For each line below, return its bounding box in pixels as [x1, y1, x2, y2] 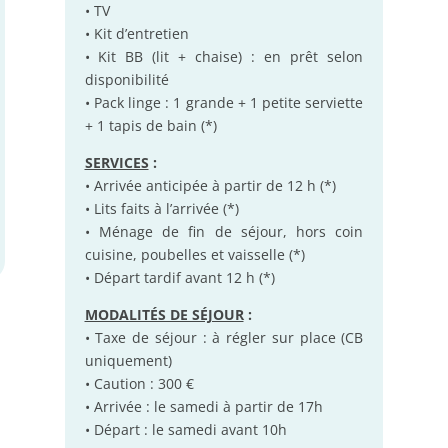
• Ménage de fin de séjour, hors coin [84, 222, 364, 242]
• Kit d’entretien [84, 24, 189, 44]
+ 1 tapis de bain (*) [84, 116, 217, 136]
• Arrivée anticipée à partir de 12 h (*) [84, 176, 336, 196]
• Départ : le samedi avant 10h [84, 420, 287, 440]
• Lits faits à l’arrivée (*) [84, 199, 239, 219]
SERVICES [84, 153, 149, 173]
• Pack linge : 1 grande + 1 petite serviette [84, 93, 364, 113]
